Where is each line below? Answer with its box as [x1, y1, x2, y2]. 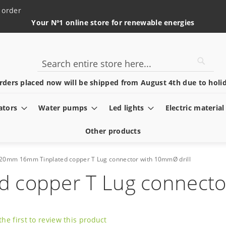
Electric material [165, 103, 224, 112]
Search [36, 69, 61, 78]
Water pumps [38, 103, 88, 112]
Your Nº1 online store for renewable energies [31, 18, 195, 27]
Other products [85, 126, 141, 136]
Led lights [108, 103, 144, 112]
